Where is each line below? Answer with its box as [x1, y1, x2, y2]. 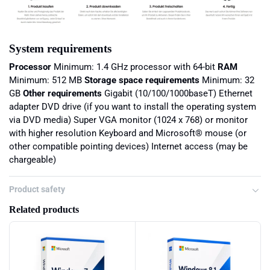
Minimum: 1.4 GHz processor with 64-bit [51, 61, 218, 73]
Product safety [9, 184, 65, 195]
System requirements [9, 42, 111, 55]
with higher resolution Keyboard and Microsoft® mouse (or [9, 128, 246, 139]
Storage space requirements [84, 75, 199, 86]
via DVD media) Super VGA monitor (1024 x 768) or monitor [9, 115, 248, 126]
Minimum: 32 [199, 75, 254, 86]
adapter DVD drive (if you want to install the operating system [9, 101, 256, 113]
